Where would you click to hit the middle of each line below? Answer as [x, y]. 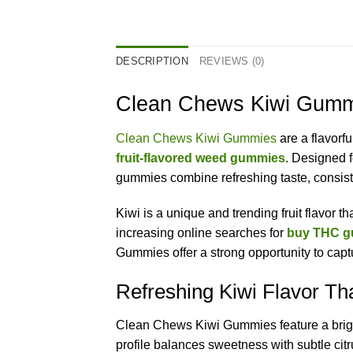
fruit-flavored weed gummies [201, 158]
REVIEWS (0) [232, 61]
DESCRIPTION [152, 61]
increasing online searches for [200, 233]
